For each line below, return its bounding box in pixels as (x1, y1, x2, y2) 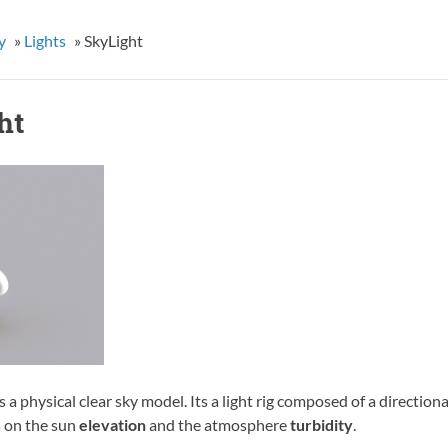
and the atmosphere (145, 414, 290, 434)
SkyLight (83, 30, 143, 50)
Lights (23, 30, 66, 50)
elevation (78, 414, 146, 434)
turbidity (289, 414, 353, 434)
